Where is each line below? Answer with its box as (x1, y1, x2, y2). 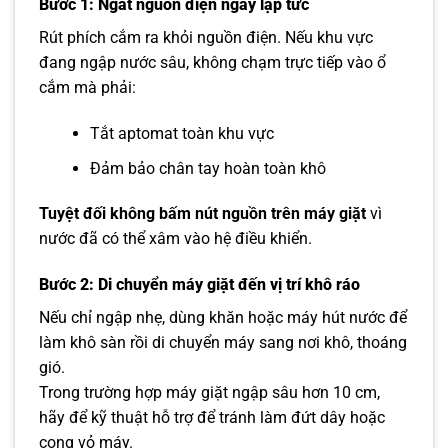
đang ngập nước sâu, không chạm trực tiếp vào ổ (39, 53, 386, 73)
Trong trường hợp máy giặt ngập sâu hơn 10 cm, (39, 382, 380, 402)
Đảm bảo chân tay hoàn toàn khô (89, 158, 326, 178)
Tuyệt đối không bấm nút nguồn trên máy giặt (39, 203, 366, 223)
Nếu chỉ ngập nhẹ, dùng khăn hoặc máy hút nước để (39, 307, 407, 327)
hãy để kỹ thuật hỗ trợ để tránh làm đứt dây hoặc (39, 407, 385, 427)
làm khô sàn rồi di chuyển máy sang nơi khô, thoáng (39, 332, 407, 352)
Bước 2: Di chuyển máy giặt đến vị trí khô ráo (39, 274, 360, 294)
